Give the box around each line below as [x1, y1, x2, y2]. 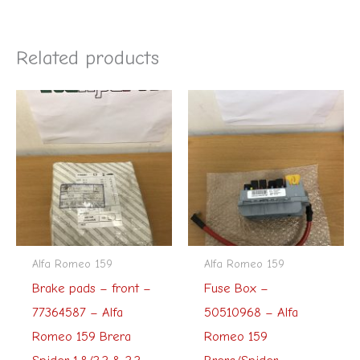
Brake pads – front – [31, 280, 151, 296]
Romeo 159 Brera [31, 328, 131, 344]
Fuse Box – [203, 280, 268, 296]
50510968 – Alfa [203, 304, 298, 320]
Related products [16, 46, 159, 69]
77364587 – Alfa [31, 304, 123, 320]
